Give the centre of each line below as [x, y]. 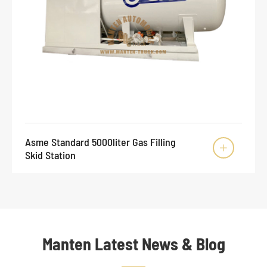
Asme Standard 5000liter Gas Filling [100, 142]
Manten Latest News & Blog [133, 244]
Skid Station [50, 155]
